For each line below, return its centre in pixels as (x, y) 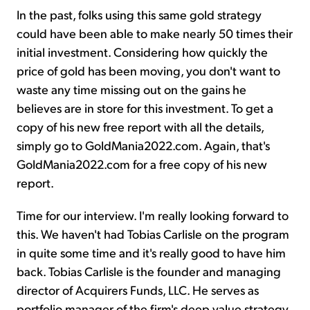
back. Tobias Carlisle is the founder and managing (149, 271)
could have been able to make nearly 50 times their (155, 33)
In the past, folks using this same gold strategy (139, 15)
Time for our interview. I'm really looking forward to (153, 215)
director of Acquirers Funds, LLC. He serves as (138, 290)
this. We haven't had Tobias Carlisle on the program (153, 234)
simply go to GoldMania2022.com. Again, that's (143, 145)
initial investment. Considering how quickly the (142, 52)
